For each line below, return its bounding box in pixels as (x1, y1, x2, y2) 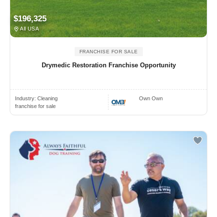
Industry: (15, 95, 37, 102)
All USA (19, 26, 39, 32)
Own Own (139, 95, 163, 102)
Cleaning (37, 95, 58, 102)
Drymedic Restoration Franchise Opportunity (41, 62, 176, 69)
